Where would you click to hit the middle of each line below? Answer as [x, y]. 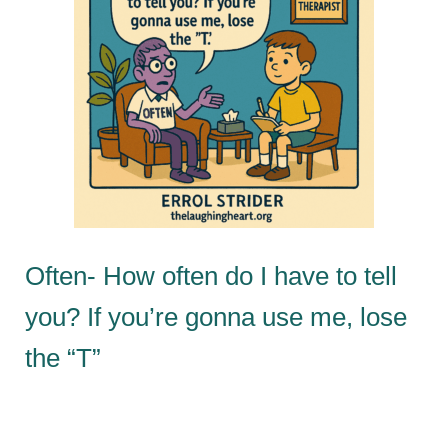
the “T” [63, 357]
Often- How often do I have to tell [211, 275]
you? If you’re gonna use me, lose [216, 316]
